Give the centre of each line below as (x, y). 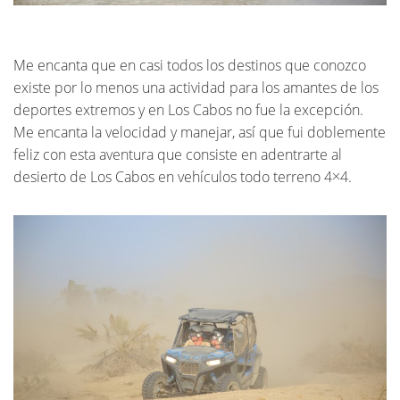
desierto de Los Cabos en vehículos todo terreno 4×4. (183, 176)
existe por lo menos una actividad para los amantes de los (196, 87)
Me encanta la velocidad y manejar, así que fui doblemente (200, 132)
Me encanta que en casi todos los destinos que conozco (190, 65)
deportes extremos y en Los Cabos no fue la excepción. (188, 109)
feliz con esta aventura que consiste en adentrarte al (178, 154)
